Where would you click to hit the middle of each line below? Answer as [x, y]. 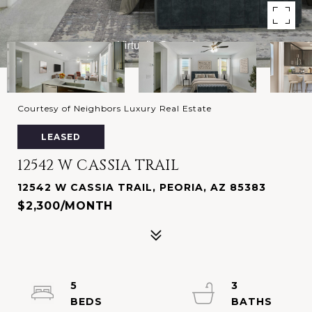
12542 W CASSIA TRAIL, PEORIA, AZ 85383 [142, 187]
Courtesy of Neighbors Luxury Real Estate [115, 108]
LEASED [61, 137]
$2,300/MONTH [65, 206]
